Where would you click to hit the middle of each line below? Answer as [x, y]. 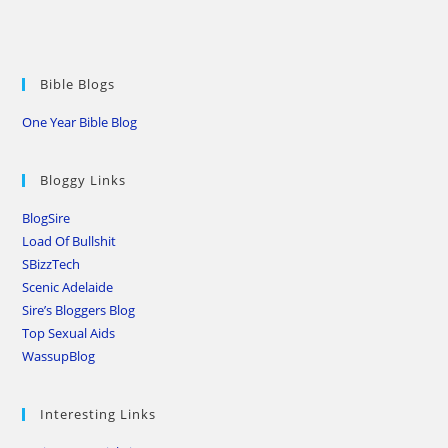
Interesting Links [98, 414]
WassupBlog [59, 356]
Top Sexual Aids [69, 333]
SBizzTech [51, 264]
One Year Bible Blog [80, 122]
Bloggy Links [83, 180]
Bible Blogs [78, 84]
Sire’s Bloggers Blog [79, 310]
